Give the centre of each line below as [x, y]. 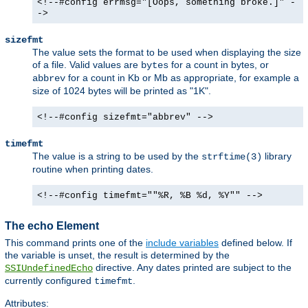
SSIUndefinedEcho [49, 268]
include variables [182, 243]
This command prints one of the [75, 243]
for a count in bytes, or [219, 65]
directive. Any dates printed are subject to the [192, 268]
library [277, 156]
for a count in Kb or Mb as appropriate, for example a [182, 78]
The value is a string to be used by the [117, 156]
